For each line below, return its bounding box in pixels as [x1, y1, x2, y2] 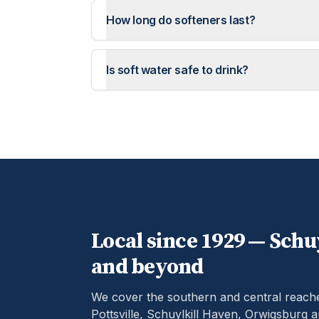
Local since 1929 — [91, 227, 269, 255]
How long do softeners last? [106, 13, 256, 27]
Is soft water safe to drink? [106, 63, 249, 77]
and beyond [91, 253, 204, 281]
